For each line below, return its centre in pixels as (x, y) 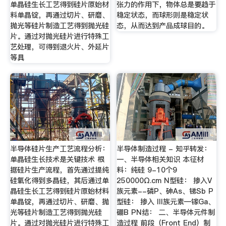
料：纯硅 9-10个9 (147, 170)
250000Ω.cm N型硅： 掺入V (164, 180)
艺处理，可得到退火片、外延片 (59, 47)
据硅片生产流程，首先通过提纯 (59, 170)
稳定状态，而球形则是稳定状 (163, 15)
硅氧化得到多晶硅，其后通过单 (59, 180)
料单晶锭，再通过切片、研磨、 (59, 15)
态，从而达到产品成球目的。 (163, 26)
